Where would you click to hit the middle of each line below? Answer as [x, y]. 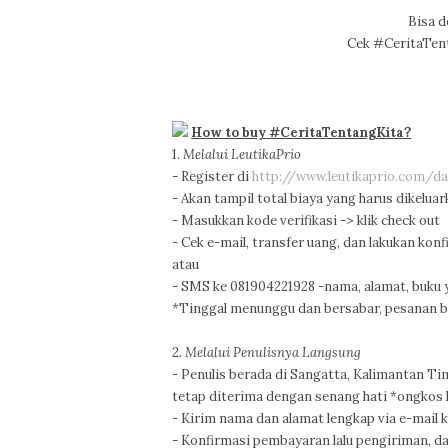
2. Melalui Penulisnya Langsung [266, 352]
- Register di [212, 176]
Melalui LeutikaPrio [240, 154]
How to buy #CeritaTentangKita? [301, 132]
